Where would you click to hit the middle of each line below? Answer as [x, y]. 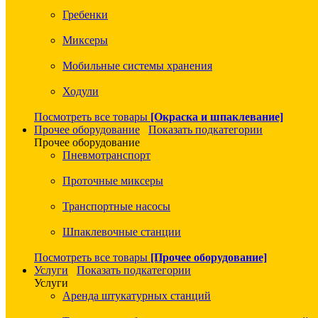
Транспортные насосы [116, 207]
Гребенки [85, 15]
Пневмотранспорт [106, 155]
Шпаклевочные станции [122, 232]
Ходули [81, 92]
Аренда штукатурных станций [137, 296]
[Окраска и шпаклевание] [217, 117]
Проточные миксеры [113, 181]
